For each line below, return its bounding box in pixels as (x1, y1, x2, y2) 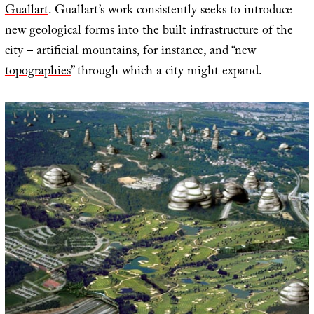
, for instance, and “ (136, 41, 235, 63)
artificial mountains (36, 41, 137, 63)
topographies (4, 61, 71, 83)
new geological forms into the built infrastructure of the (4, 20, 293, 43)
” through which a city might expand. (70, 61, 262, 83)
